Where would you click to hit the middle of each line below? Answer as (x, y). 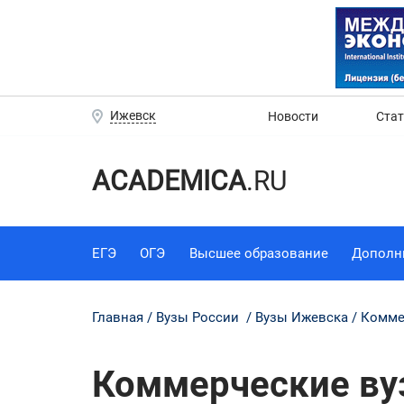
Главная (118, 317)
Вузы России (197, 317)
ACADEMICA (169, 180)
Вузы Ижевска (302, 317)
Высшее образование (258, 253)
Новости (293, 116)
